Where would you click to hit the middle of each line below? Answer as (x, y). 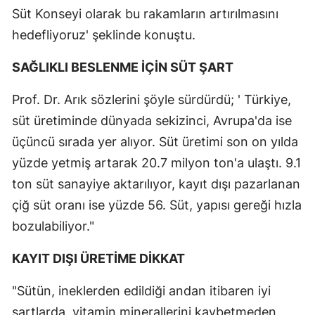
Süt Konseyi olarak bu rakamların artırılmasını (145, 13)
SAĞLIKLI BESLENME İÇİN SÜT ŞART (123, 67)
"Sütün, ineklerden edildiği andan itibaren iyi (141, 290)
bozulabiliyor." (53, 226)
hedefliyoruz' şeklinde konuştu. (104, 34)
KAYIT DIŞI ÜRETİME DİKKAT (98, 258)
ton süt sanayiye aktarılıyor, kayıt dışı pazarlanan (156, 184)
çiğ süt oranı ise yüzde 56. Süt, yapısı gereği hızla (157, 205)
